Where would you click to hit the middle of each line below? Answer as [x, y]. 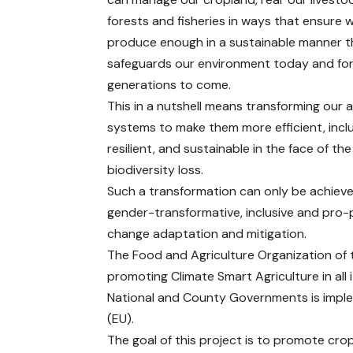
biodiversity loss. [156, 169]
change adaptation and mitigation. [207, 233]
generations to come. [169, 84]
